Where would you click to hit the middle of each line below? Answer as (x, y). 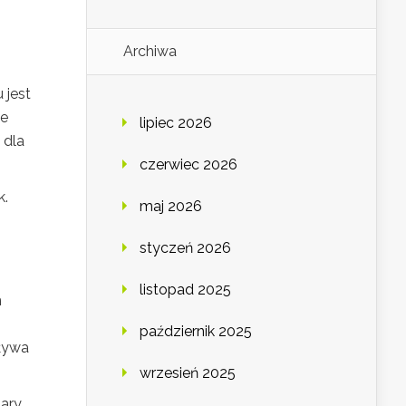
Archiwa (150, 52)
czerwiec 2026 (188, 165)
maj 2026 (171, 207)
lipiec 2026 (176, 123)
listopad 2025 (185, 290)
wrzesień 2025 (188, 373)
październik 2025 (196, 332)
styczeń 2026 (185, 248)
